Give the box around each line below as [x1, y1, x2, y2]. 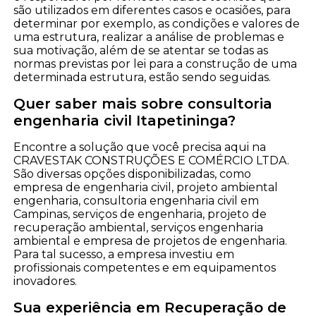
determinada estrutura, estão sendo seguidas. [13, 70, 272, 84]
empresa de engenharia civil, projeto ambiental [13, 180, 279, 194]
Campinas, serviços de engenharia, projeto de [13, 207, 267, 221]
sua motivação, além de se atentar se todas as [13, 43, 269, 57]
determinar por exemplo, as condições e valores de [13, 16, 300, 30]
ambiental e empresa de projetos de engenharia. [13, 233, 288, 248]
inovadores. [13, 274, 78, 288]
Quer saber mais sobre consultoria [13, 95, 273, 112]
